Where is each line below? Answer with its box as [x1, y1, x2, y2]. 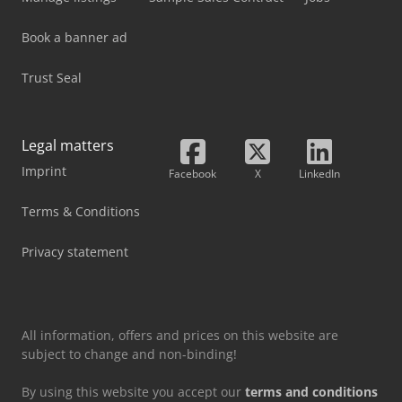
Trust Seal [22, 69, 82, 87]
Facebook [169, 166, 216, 182]
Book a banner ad [22, 29, 127, 47]
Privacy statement [22, 243, 128, 261]
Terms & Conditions [22, 203, 140, 221]
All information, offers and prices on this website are [22, 327, 338, 345]
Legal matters [22, 135, 114, 156]
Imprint [22, 162, 66, 180]
